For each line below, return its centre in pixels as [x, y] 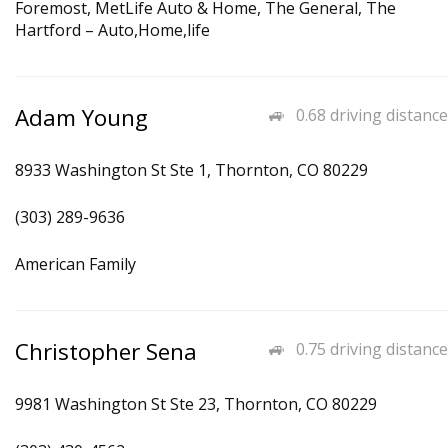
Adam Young [81, 117]
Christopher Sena [106, 351]
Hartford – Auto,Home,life [112, 30]
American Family [75, 264]
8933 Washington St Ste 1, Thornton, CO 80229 [191, 170]
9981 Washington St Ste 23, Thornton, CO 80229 [196, 404]
